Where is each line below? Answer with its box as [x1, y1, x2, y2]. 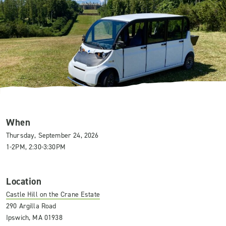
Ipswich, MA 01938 [6, 213, 63, 222]
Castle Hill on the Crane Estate [6, 190, 100, 199]
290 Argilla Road [6, 201, 56, 211]
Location [6, 175, 42, 188]
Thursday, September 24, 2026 [6, 131, 99, 140]
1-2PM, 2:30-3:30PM [6, 142, 66, 152]
